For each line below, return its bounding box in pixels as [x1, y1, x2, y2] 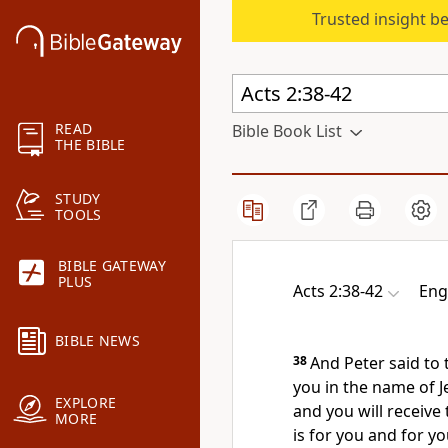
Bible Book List [232, 120, 342, 142]
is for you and [293, 424, 401, 446]
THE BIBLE [55, 135, 126, 155]
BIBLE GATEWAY [58, 256, 166, 276]
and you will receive [293, 400, 445, 422]
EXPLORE [55, 393, 117, 413]
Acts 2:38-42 [293, 280, 383, 302]
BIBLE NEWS [55, 331, 140, 351]
